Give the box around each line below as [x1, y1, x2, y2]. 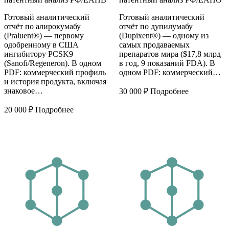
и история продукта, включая [4, 77, 106, 86]
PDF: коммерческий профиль [4, 67, 106, 77]
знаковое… [4, 86, 43, 95]
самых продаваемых [119, 40, 190, 49]
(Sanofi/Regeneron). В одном [4, 58, 101, 67]
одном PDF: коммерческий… [119, 67, 221, 77]
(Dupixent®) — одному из [119, 31, 209, 40]
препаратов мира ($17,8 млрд [119, 49, 221, 58]
